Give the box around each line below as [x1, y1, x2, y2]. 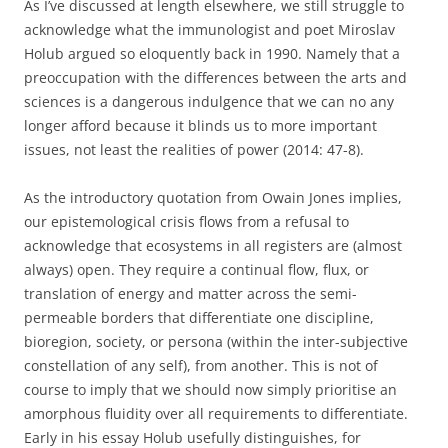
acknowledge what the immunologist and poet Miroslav [24, 20, 395, 39]
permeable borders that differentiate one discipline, [24, 308, 374, 327]
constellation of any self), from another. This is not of [24, 356, 378, 375]
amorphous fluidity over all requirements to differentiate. [24, 404, 408, 423]
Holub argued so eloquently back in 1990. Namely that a [24, 44, 400, 63]
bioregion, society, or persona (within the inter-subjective [24, 332, 408, 351]
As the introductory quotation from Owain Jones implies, [24, 188, 402, 207]
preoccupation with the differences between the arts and [24, 68, 407, 87]
